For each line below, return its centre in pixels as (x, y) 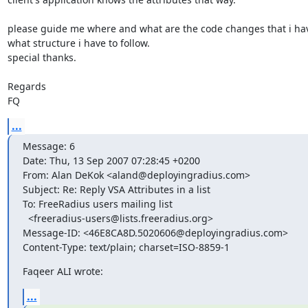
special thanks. (42, 57)
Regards (26, 86)
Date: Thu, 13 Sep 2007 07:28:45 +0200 (111, 160)
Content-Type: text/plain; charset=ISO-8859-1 (126, 247)
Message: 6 (48, 146)
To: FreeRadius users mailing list (97, 203)
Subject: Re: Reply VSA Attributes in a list (116, 189)
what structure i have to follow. (78, 43)
